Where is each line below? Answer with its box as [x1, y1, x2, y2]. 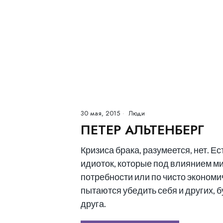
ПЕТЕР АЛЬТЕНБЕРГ [81, 120, 204, 139]
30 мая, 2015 [81, 109, 120, 118]
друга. [81, 198, 106, 209]
